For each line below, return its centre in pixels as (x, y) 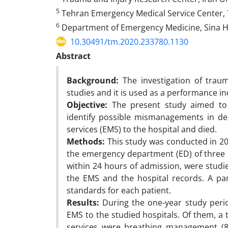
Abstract (73, 56)
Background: (93, 80)
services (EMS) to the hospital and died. (142, 129)
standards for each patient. (119, 190)
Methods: (87, 141)
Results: (85, 202)
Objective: (89, 105)
